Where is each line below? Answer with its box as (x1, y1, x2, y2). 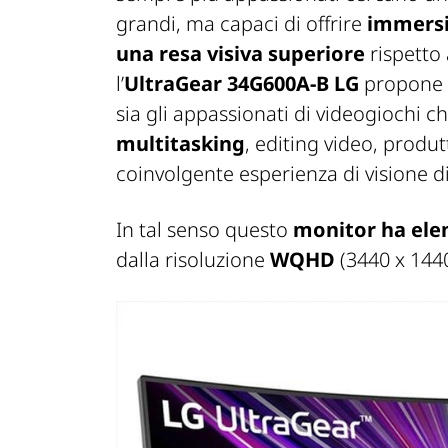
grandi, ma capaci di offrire (116, 10, 367, 38)
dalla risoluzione (116, 246, 270, 274)
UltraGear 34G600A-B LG (124, 70, 359, 98)
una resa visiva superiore (116, 40, 365, 68)
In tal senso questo (116, 216, 293, 244)
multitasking (116, 130, 245, 158)
